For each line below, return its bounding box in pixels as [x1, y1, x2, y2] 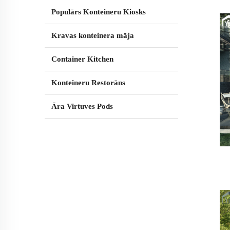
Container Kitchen [51, 54, 113, 63]
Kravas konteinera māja [51, 31, 134, 40]
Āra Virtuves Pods [51, 102, 113, 110]
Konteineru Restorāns [51, 78, 125, 87]
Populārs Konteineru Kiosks [51, 7, 146, 16]
